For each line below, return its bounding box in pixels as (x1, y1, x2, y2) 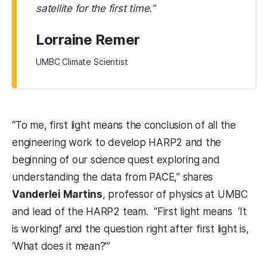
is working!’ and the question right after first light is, (12, 223, 249, 235)
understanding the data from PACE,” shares (12, 171, 213, 184)
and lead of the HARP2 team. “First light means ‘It (12, 206, 247, 218)
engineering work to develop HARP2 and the (12, 136, 222, 149)
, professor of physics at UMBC (102, 188, 248, 201)
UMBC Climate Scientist (36, 57, 128, 67)
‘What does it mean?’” (12, 240, 111, 253)
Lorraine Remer (36, 31, 140, 49)
